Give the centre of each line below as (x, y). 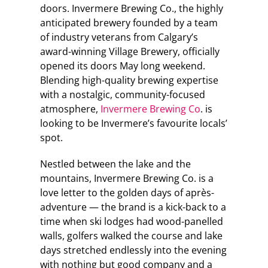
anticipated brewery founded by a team (129, 22)
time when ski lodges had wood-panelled (131, 221)
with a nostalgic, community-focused (122, 94)
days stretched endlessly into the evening (133, 250)
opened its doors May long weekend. (122, 66)
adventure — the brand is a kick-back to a (133, 207)
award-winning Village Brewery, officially (130, 51)
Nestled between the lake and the (115, 164)
